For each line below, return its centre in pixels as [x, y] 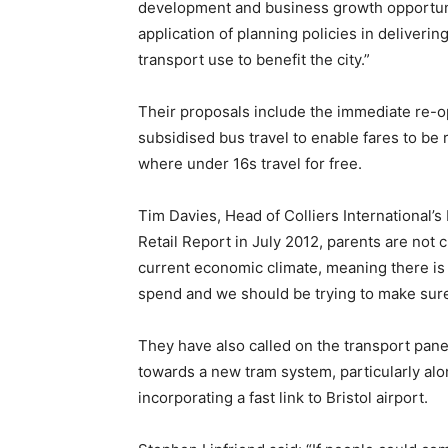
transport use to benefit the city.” [254, 59]
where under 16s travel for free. [250, 163]
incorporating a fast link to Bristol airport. [283, 397]
